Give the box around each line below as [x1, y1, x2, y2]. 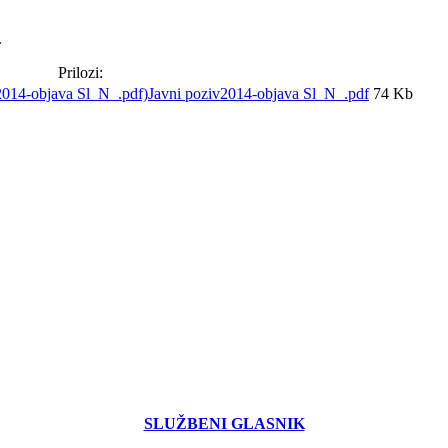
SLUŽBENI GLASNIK [143, 415, 305, 433]
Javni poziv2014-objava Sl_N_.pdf [148, 84, 369, 102]
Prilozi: [57, 63, 103, 81]
